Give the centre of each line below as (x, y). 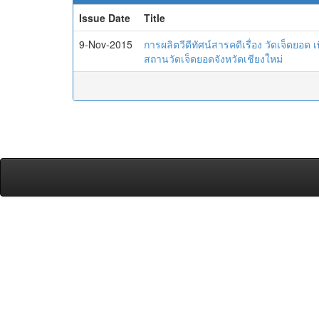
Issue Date (105, 18)
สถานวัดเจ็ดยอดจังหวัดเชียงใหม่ (213, 58)
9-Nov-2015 (106, 44)
